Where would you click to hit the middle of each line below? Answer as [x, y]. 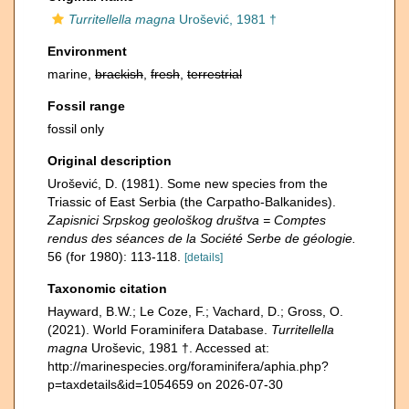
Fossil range [86, 106]
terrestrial [215, 74]
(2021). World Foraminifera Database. [159, 330]
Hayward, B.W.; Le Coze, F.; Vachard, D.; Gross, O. [195, 311]
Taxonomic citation [107, 288]
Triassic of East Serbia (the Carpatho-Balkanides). [192, 202]
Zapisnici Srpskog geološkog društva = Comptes [187, 220]
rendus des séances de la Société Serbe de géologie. [202, 238]
